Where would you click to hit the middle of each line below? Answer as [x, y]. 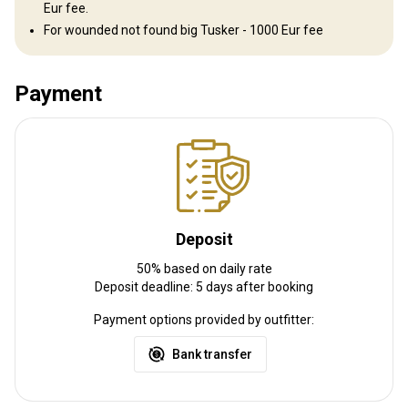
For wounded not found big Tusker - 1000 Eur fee [184, 30]
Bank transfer [212, 354]
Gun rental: [46, 33]
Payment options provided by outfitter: [204, 319]
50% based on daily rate [204, 268]
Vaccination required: [75, 55]
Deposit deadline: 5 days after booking [204, 286]
